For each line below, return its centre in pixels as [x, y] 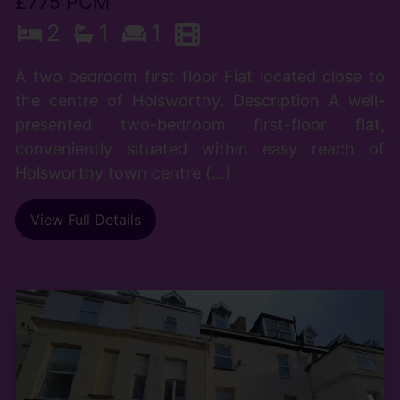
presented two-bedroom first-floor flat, [200, 125]
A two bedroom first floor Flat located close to [200, 77]
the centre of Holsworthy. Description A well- [200, 101]
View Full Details [85, 220]
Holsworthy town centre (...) [123, 173]
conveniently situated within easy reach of [200, 149]
